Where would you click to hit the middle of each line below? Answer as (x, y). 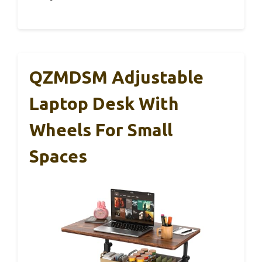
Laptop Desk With (104, 103)
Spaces (58, 156)
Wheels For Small (101, 130)
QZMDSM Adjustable (116, 77)
